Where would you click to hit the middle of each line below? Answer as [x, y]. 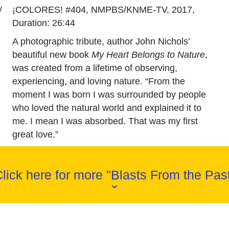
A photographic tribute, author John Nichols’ [101, 42]
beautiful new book [52, 55]
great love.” [35, 135]
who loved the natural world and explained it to [107, 108]
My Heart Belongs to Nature [148, 55]
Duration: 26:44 [43, 23]
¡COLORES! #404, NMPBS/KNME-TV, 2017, [103, 10]
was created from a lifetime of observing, [95, 68]
